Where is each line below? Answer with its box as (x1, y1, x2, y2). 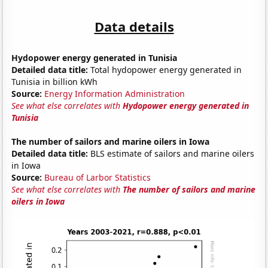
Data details (94, 17, 174, 35)
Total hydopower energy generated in (88, 63, 242, 75)
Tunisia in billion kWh (11, 75, 98, 87)
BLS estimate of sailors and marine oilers (88, 147, 255, 159)
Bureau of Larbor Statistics (44, 171, 151, 183)
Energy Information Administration (44, 87, 185, 99)
